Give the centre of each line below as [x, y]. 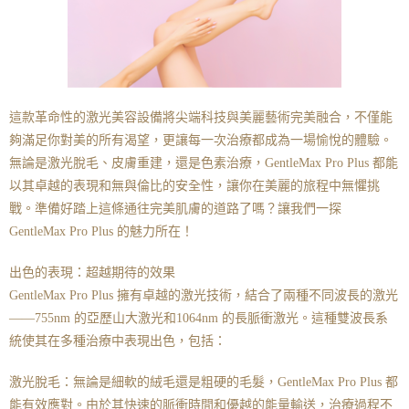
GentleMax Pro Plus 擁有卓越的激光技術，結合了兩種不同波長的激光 [204, 296]
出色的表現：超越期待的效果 [92, 273]
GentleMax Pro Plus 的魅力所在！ [101, 232]
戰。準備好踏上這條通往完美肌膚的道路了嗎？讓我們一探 [175, 209]
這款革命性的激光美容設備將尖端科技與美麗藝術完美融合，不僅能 [201, 118]
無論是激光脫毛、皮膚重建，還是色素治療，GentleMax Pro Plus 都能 [204, 163]
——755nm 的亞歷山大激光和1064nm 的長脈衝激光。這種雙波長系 [199, 319]
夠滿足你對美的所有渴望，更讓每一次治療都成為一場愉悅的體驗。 [201, 141]
